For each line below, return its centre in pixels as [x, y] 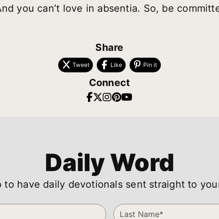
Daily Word [109, 163]
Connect [109, 82]
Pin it [150, 65]
